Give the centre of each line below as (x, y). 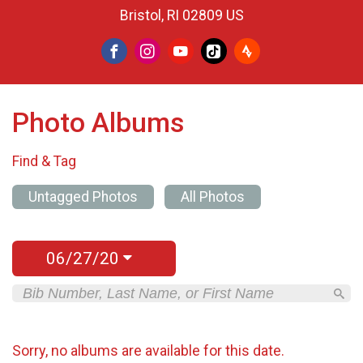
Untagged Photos (83, 196)
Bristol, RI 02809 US (181, 16)
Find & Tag (44, 162)
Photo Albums (98, 123)
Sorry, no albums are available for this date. (148, 351)
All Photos (212, 196)
